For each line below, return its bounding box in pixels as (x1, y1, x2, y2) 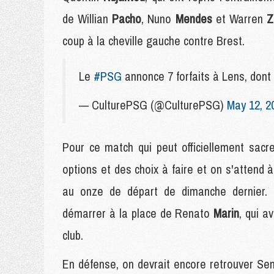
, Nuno (141, 10, 176, 27)
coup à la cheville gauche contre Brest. (62, 32, 245, 49)
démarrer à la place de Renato (62, 205, 214, 221)
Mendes (175, 10, 216, 27)
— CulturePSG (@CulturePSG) (79, 97, 227, 113)
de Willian (62, 10, 113, 27)
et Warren (215, 10, 267, 27)
